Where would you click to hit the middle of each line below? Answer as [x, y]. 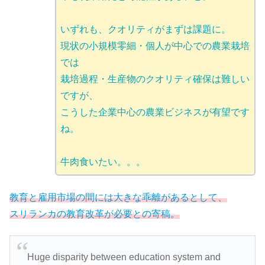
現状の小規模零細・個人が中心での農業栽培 [155, 46]
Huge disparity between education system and [124, 257]
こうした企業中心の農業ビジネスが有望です [155, 112]
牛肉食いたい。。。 [103, 162]
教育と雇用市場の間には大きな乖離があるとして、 [118, 197]
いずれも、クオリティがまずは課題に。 [145, 30]
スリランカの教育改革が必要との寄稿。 [95, 214]
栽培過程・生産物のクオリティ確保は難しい [155, 79]
